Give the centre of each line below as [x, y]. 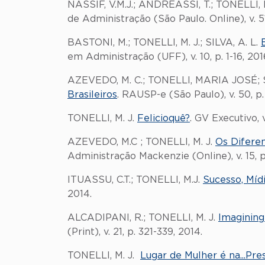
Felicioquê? [164, 118]
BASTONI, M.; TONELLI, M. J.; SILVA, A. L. [164, 43]
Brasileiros [92, 95]
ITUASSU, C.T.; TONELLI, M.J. [135, 180]
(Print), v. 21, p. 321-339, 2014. [135, 232]
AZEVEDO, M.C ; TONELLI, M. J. [141, 142]
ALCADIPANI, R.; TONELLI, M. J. [143, 218]
